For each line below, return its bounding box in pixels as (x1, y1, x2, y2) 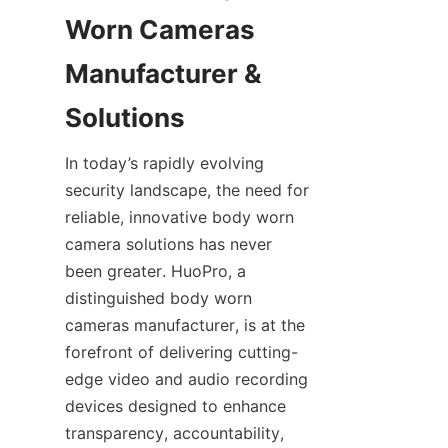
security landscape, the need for (65, 180, 309, 200)
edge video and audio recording (65, 369, 308, 389)
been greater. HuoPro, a (65, 261, 246, 281)
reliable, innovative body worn (65, 207, 294, 227)
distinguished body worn (65, 288, 252, 308)
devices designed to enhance (65, 396, 286, 416)
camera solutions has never (65, 234, 272, 254)
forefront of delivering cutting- (65, 342, 298, 362)
